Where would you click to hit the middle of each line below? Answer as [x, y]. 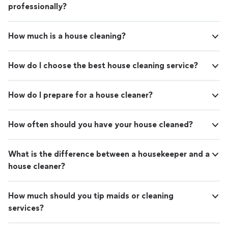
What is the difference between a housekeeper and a [109, 154]
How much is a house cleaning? [67, 36]
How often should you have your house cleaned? [101, 124]
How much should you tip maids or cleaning [91, 196]
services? [26, 208]
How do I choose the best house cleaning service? [103, 65]
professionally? [37, 6]
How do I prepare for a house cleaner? [80, 95]
